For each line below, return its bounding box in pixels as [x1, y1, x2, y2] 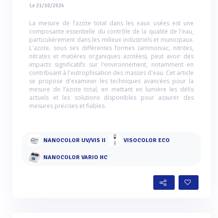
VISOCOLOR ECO [124, 137, 170, 145]
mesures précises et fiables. [29, 102, 106, 110]
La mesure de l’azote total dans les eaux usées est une [29, 19, 194, 27]
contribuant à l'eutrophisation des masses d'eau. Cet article [29, 69, 194, 77]
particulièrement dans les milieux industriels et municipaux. [29, 36, 194, 44]
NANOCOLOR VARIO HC [43, 154, 108, 162]
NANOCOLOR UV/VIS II [43, 137, 106, 145]
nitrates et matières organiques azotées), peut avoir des [29, 52, 194, 60]
